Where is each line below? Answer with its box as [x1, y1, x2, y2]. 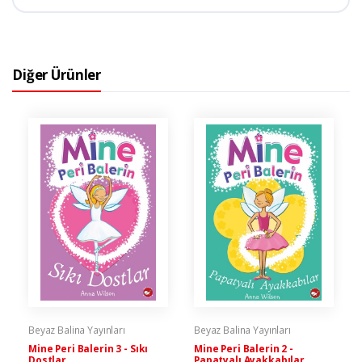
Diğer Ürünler [12, 65, 102, 84]
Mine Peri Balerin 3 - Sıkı [28, 341, 149, 356]
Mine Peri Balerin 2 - [194, 341, 293, 356]
